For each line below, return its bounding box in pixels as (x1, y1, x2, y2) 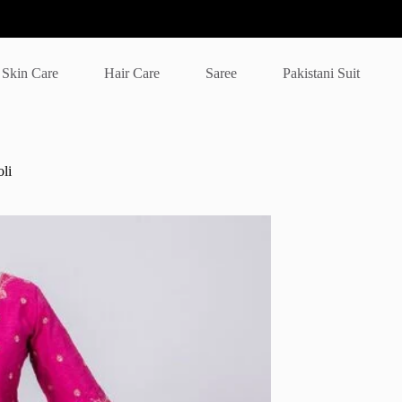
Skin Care (2, 65, 59, 81)
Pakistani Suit (283, 65, 361, 81)
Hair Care (104, 65, 161, 81)
